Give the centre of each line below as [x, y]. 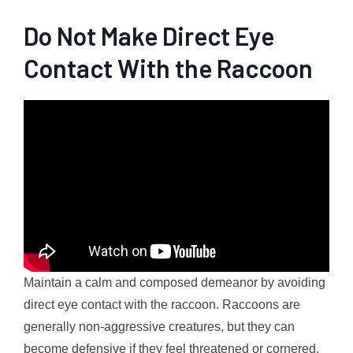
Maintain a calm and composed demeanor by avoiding [175, 282]
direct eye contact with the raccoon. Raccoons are [162, 304]
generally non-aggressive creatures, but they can [159, 326]
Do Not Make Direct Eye [149, 35]
